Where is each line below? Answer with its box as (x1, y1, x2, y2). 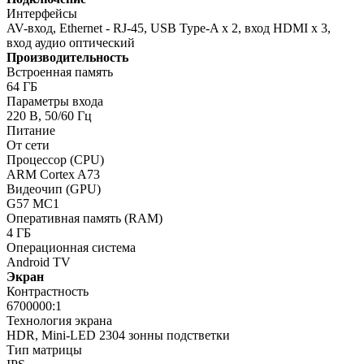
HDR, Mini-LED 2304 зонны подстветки (6, 327, 230, 342)
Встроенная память (6, 64, 113, 79)
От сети (6, 137, 50, 152)
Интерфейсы (6, 6, 77, 20)
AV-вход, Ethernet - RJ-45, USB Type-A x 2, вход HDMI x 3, (6, 20, 331, 35)
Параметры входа (6, 93, 103, 108)
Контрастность (6, 284, 89, 298)
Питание (6, 123, 55, 137)
